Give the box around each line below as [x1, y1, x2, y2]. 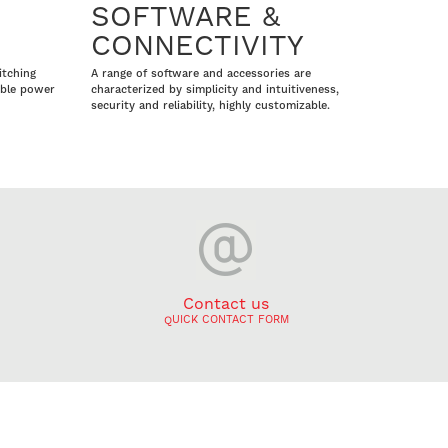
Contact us [183, 293, 269, 313]
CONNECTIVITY [91, 27, 304, 62]
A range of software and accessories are [91, 66, 311, 80]
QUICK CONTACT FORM [163, 312, 289, 326]
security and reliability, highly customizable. [91, 98, 330, 112]
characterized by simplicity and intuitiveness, [91, 82, 339, 96]
